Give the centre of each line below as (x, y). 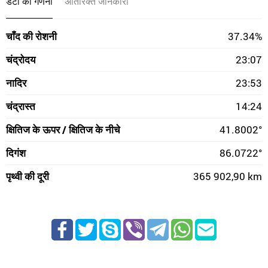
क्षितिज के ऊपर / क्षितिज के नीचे (63, 130)
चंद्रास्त (21, 106)
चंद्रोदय (21, 60)
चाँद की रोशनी (31, 36)
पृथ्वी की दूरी (28, 176)
